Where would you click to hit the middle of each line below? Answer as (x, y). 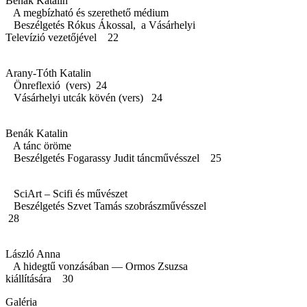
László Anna (33, 254)
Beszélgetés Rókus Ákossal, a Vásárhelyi (100, 25)
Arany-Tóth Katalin (48, 73)
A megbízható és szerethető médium (93, 12)
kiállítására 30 (39, 278)
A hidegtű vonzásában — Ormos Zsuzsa (97, 266)
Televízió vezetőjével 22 (62, 37)
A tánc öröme (44, 145)
